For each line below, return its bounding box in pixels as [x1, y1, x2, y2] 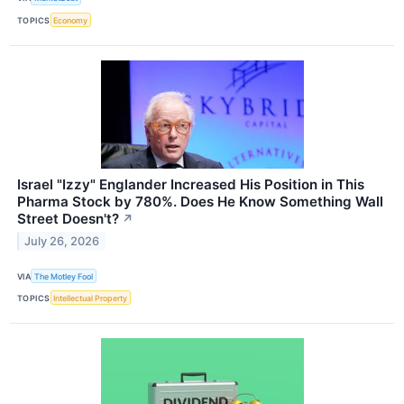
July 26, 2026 [24, 234, 100, 248]
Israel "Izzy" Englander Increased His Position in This [17, 176, 364, 194]
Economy [53, 14, 88, 25]
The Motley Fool [34, 271, 94, 281]
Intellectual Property [53, 292, 128, 303]
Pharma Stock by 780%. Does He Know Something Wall [17, 193, 383, 211]
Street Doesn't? [17, 210, 119, 228]
